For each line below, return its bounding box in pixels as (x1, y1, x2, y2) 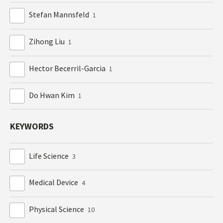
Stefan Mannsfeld (29, 9, 91, 20)
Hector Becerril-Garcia (29, 63, 108, 74)
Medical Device (29, 177, 80, 188)
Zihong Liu (29, 36, 67, 47)
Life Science (29, 150, 71, 161)
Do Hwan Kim (29, 90, 77, 100)
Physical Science (29, 204, 86, 215)
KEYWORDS (10, 120, 54, 132)
